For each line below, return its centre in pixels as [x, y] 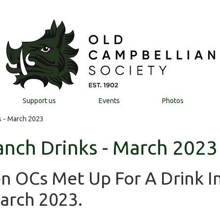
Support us [39, 101]
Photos [173, 101]
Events [109, 101]
